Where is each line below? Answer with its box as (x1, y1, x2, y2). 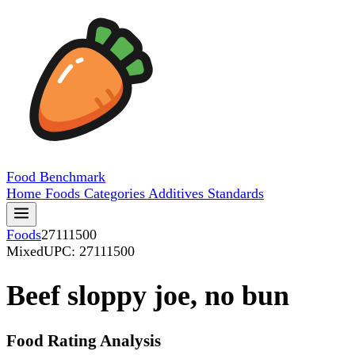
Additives (148, 185, 208, 201)
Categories (84, 185, 148, 201)
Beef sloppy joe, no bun (6, 280, 289, 312)
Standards (208, 185, 264, 201)
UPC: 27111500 (44, 243, 135, 259)
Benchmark (40, 169, 105, 185)
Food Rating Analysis (6, 331, 161, 351)
